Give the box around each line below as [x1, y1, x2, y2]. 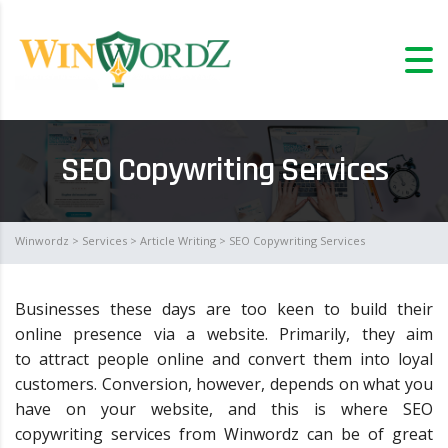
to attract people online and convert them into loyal [15, 347, 433, 370]
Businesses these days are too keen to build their [15, 297, 433, 320]
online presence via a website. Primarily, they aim [15, 322, 433, 345]
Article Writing [140, 232, 216, 248]
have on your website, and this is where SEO [15, 397, 433, 420]
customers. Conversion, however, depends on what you [15, 372, 433, 395]
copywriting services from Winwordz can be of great [15, 422, 433, 445]
